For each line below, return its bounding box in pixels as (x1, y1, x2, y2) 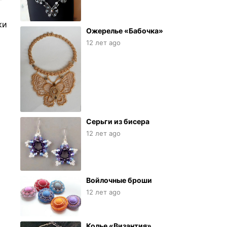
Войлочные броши (86, 176, 152, 185)
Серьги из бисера (86, 117, 149, 126)
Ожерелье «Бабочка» (86, 26, 163, 35)
